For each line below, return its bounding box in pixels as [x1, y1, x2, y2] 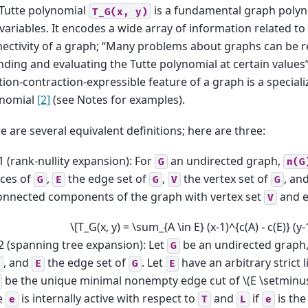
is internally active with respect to [19, 291, 198, 307]
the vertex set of [181, 171, 271, 187]
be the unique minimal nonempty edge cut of [2, 273, 243, 289]
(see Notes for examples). [50, 92, 185, 108]
